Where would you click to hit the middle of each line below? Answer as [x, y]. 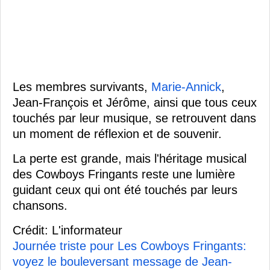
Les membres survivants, [82, 87]
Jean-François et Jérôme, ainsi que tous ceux [135, 103]
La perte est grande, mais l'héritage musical [130, 159]
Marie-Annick [186, 87]
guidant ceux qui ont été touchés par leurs [125, 190]
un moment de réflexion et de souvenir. [117, 134]
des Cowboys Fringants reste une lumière [124, 174]
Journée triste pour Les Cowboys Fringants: [130, 246]
